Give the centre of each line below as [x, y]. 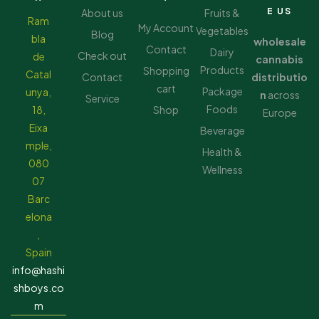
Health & [223, 152]
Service [102, 98]
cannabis [280, 59]
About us [103, 13]
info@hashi [39, 270]
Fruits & [223, 13]
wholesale [279, 41]
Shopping [166, 70]
